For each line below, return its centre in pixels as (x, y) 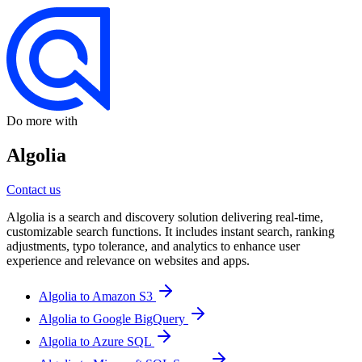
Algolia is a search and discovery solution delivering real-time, (165, 217)
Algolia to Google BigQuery (114, 319)
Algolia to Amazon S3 (97, 297)
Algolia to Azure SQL (97, 342)
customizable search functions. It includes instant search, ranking (170, 232)
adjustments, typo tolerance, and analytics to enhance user (153, 246)
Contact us (34, 190)
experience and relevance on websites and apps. (128, 261)
